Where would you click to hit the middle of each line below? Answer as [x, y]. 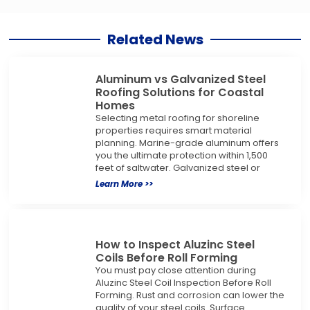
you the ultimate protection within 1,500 [181, 156]
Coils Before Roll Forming [166, 257]
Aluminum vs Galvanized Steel [180, 80]
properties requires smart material [173, 131]
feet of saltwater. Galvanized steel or [177, 168]
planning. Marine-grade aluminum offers [187, 143]
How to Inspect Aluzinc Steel [175, 244]
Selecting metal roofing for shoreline [177, 118]
